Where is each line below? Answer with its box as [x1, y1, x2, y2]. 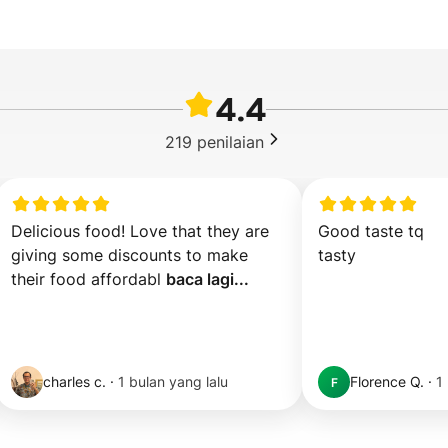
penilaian [196, 131, 264, 152]
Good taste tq [318, 221, 424, 241]
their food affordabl [11, 269, 166, 289]
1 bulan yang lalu [118, 373, 228, 390]
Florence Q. [350, 373, 424, 390]
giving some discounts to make [11, 245, 248, 265]
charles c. [43, 373, 106, 390]
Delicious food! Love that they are [11, 221, 269, 241]
